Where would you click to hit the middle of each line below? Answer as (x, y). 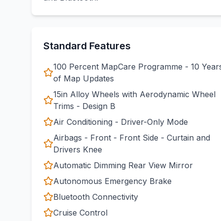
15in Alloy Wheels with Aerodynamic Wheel (134, 94)
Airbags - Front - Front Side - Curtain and (132, 138)
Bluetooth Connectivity (96, 197)
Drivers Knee (78, 149)
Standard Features (87, 46)
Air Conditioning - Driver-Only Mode (121, 122)
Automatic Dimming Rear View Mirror (123, 165)
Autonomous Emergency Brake (112, 181)
